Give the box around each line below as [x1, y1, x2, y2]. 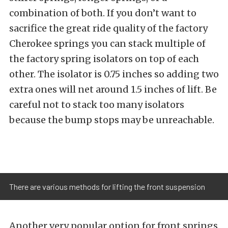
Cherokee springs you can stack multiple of [9, 38, 206, 49]
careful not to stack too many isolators [9, 99, 184, 110]
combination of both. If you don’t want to [9, 7, 196, 19]
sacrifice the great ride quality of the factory [9, 22, 208, 34]
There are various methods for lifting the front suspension [9, 181, 205, 191]
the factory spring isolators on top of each [9, 53, 199, 65]
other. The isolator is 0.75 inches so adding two [9, 68, 219, 80]
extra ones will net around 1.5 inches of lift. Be [9, 83, 217, 95]
